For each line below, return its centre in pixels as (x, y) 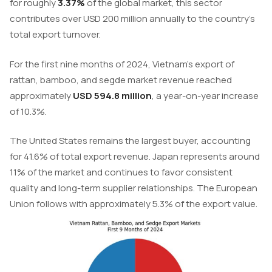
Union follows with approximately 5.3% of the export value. (134, 204)
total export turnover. (55, 35)
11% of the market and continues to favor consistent (121, 172)
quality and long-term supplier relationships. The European (134, 188)
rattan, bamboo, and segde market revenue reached (121, 80)
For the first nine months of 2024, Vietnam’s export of (122, 64)
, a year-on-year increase (205, 95)
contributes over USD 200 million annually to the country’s (132, 19)
